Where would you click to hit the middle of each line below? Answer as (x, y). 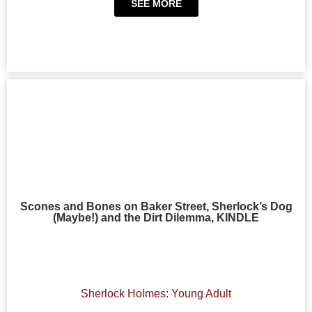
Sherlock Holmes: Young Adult (156, 294)
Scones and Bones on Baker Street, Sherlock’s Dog (156, 206)
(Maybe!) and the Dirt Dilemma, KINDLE (156, 217)
